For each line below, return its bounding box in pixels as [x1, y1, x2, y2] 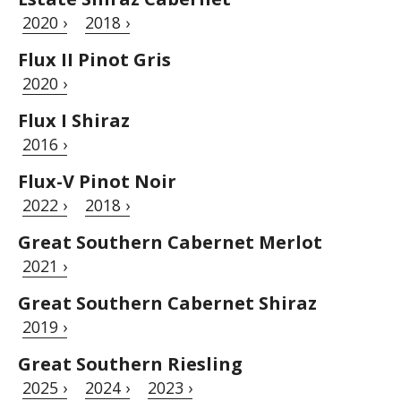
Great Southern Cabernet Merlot [18, 229, 322, 254]
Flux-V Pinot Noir [18, 168, 176, 193]
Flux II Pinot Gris [18, 47, 171, 72]
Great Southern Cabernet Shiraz [18, 290, 317, 315]
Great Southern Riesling [18, 351, 243, 376]
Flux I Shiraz [18, 107, 130, 132]
